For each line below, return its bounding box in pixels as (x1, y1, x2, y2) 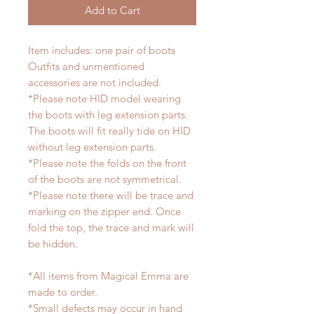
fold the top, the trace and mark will (28, 221, 194, 235)
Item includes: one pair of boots (28, 43, 175, 57)
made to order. (28, 285, 97, 299)
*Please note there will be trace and (28, 189, 193, 203)
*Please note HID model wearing (28, 92, 181, 106)
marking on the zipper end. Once (28, 205, 181, 219)
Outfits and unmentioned (28, 60, 144, 74)
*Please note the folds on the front (28, 156, 186, 170)
